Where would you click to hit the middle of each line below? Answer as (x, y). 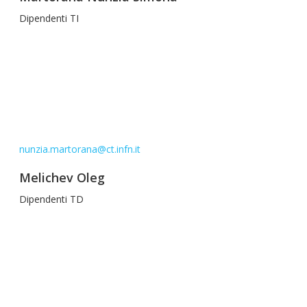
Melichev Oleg (62, 177)
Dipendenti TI (49, 18)
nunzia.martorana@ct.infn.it (80, 149)
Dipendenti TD (51, 199)
